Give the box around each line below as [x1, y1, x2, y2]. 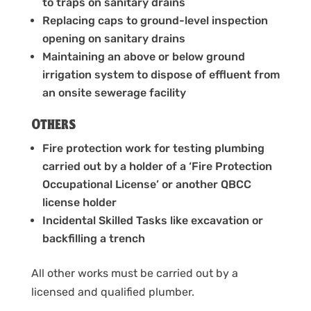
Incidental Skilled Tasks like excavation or [42, 213, 263, 227]
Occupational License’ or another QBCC [42, 177, 251, 191]
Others [31, 117, 76, 133]
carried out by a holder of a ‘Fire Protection [42, 159, 272, 173]
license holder [42, 195, 117, 209]
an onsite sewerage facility [42, 85, 186, 99]
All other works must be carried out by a [31, 266, 238, 280]
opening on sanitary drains [42, 31, 185, 45]
